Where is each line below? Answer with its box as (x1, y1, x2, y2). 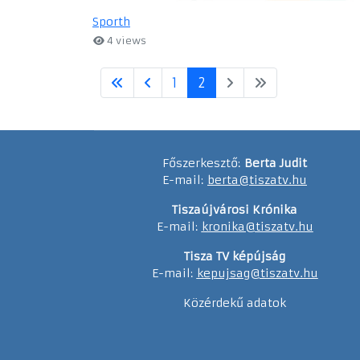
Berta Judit (244, 155, 307, 170)
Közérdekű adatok (183, 295, 286, 310)
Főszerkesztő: (162, 155, 244, 170)
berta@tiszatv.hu (207, 172, 307, 187)
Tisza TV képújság (184, 248, 285, 264)
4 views (104, 34, 147, 47)
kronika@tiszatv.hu (201, 219, 313, 234)
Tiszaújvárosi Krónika (172, 202, 297, 217)
